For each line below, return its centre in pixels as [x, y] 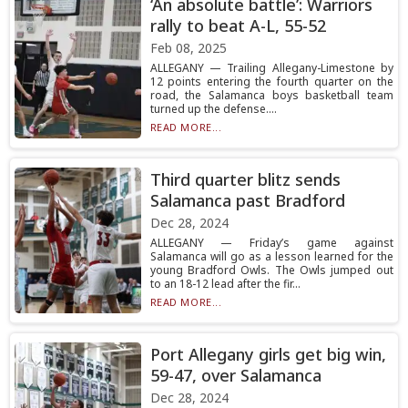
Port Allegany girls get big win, [268, 354]
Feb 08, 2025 [188, 48]
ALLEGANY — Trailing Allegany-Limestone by [271, 68]
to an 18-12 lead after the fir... [225, 284]
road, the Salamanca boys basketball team [271, 95]
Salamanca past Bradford [247, 200]
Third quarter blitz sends [245, 179]
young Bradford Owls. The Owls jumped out [271, 270]
